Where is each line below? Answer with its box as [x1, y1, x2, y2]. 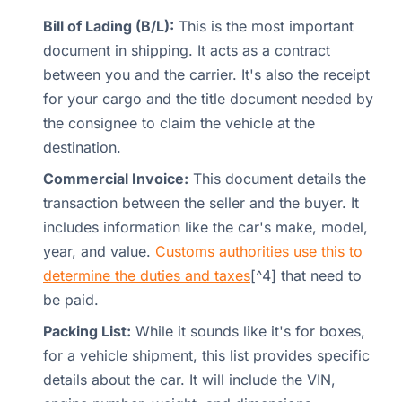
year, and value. [43, 241, 155, 260]
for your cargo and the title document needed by [43, 89, 373, 108]
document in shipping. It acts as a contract [43, 40, 330, 59]
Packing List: [43, 321, 131, 340]
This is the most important [174, 16, 354, 35]
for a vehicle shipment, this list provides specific [43, 345, 370, 364]
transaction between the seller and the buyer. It [43, 193, 359, 212]
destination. [43, 137, 121, 156]
